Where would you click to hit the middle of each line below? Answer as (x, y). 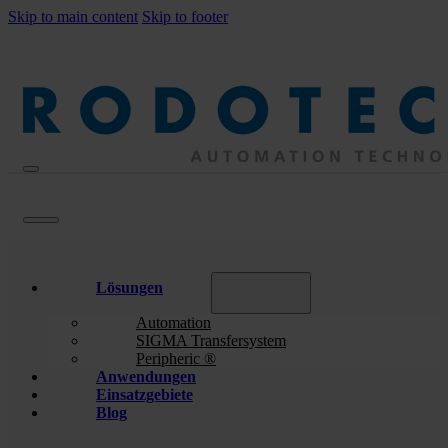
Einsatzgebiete (144, 395)
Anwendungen (146, 377)
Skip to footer (185, 16)
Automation (173, 323)
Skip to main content (73, 16)
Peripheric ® (176, 359)
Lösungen (129, 288)
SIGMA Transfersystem (211, 341)
